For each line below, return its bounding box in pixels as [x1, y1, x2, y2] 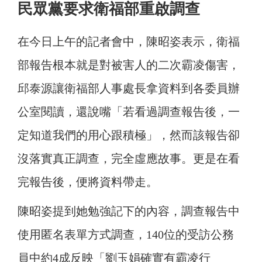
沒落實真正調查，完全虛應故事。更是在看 [18, 152, 240, 166]
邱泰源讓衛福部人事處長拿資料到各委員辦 [18, 82, 240, 95]
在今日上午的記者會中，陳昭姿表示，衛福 [18, 35, 240, 49]
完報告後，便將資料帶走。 [18, 175, 158, 189]
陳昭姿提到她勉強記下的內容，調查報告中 [18, 205, 240, 218]
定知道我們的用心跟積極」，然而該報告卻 [18, 129, 240, 142]
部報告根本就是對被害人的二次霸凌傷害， [18, 58, 240, 72]
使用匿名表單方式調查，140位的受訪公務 [18, 228, 234, 242]
